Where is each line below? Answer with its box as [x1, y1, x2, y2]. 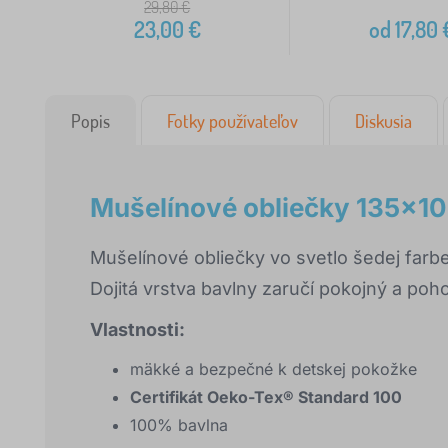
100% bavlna [130, 415, 228, 436]
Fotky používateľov [167, 110, 298, 133]
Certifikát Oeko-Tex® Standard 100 [130, 387, 402, 408]
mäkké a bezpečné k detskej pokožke [130, 359, 417, 380]
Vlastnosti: [90, 319, 185, 341]
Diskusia [355, 110, 412, 133]
